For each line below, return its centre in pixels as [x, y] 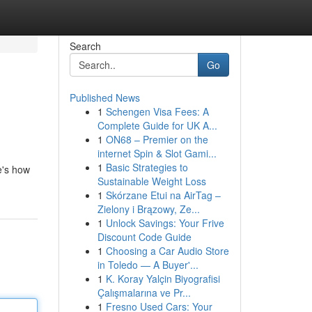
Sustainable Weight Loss [151, 181]
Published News [104, 97]
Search [85, 46]
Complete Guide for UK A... [157, 125]
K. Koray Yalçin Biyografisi [163, 279]
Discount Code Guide [144, 237]
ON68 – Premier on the [157, 139]
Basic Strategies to [147, 167]
